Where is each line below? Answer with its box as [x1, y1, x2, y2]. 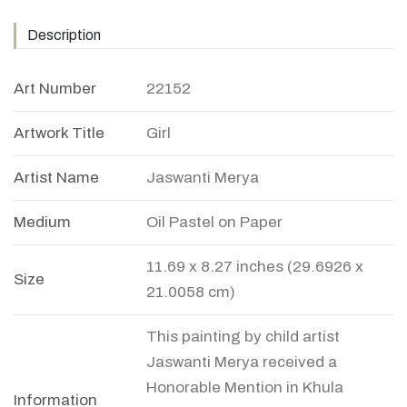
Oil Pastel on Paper [146, 213, 283, 232]
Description [27, 27, 101, 44]
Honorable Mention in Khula [146, 379, 343, 397]
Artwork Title [14, 124, 104, 143]
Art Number [14, 80, 96, 98]
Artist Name [14, 169, 99, 187]
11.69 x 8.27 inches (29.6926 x [146, 258, 363, 276]
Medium [14, 213, 71, 232]
